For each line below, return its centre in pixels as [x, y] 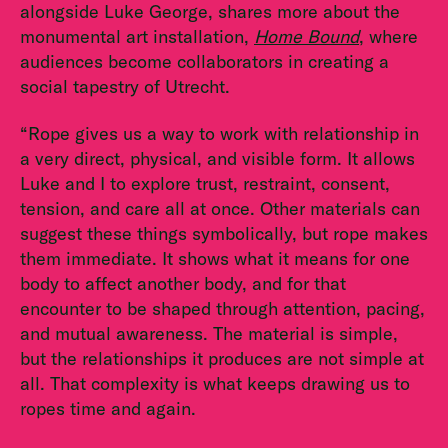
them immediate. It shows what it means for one [215, 258]
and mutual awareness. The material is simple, [209, 333]
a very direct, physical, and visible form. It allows [217, 158]
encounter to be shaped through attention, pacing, [222, 308]
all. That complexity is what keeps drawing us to [215, 383]
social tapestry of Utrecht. [125, 87]
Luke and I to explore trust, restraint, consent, [205, 183]
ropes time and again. [108, 408]
